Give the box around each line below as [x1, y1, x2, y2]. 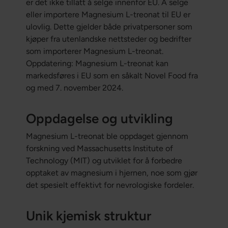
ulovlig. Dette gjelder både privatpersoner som [25, 22, 192, 32]
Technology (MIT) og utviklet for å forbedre [25, 156, 182, 166]
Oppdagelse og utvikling [25, 110, 173, 127]
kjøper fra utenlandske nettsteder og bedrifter [25, 34, 191, 44]
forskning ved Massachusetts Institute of [25, 144, 173, 154]
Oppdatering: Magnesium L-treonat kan [25, 59, 168, 69]
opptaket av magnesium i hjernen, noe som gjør [25, 168, 197, 178]
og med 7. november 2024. [25, 83, 123, 93]
